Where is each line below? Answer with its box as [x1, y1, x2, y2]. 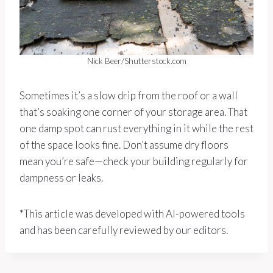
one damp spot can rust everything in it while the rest [19, 121, 253, 135]
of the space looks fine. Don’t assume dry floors [19, 138, 229, 151]
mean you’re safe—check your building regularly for [19, 154, 248, 168]
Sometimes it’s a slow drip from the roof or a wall [19, 88, 238, 102]
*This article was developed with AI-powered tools [19, 207, 245, 220]
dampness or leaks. [19, 171, 103, 184]
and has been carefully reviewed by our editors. [19, 223, 228, 236]
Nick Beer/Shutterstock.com [87, 55, 186, 66]
